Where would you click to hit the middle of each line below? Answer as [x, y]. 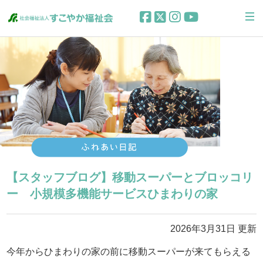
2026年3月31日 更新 [213, 228]
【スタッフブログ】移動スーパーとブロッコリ [130, 177]
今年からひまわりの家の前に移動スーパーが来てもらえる [129, 251]
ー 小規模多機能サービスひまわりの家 [112, 193]
